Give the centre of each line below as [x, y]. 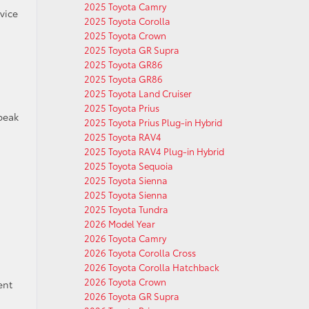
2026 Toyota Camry [125, 238]
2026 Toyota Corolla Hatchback [152, 267]
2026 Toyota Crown [125, 281]
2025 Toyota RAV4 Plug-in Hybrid [154, 151]
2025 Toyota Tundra [126, 209]
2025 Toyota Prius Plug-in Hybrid [153, 122]
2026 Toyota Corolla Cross [140, 252]
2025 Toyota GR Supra [132, 50]
